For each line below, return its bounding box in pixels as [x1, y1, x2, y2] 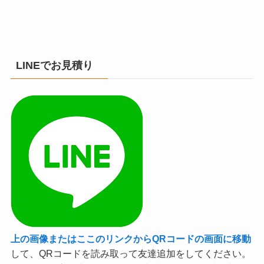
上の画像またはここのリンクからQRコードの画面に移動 [10, 233, 251, 245]
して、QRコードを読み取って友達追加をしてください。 [10, 248, 251, 259]
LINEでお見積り [15, 60, 93, 72]
